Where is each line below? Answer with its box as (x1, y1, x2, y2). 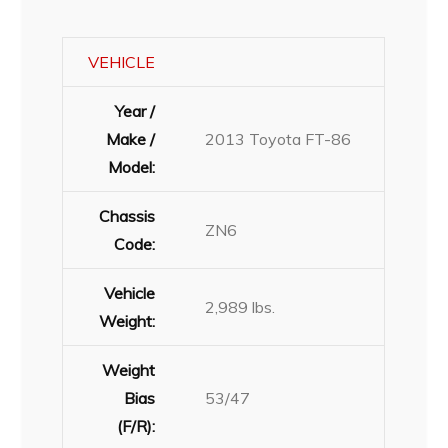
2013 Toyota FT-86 (205, 128, 352, 149)
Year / (115, 100, 156, 121)
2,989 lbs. (205, 296, 276, 317)
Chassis (99, 205, 156, 226)
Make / (106, 128, 156, 149)
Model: (108, 156, 156, 177)
